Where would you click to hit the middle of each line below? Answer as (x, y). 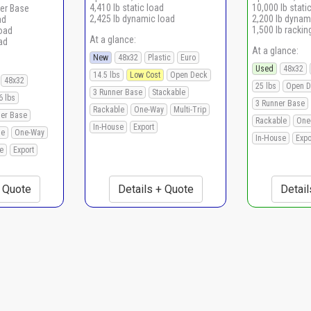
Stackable (169, 92)
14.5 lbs (107, 75)
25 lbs (266, 86)
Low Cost (145, 75)
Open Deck (189, 75)
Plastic (159, 57)
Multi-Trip (190, 109)
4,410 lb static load (127, 7)
